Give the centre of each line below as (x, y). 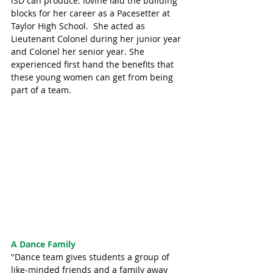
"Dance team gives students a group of (91, 257)
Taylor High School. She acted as (79, 26)
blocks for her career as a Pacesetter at (92, 13)
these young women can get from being (93, 77)
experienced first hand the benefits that (94, 65)
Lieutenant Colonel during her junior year (97, 39)
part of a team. (42, 90)
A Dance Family (43, 244)
